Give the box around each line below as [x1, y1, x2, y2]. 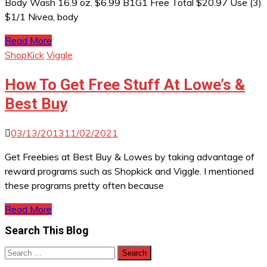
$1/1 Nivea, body [5, 10, 79, 23]
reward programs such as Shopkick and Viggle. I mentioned [5, 165, 254, 178]
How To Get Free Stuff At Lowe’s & [5, 75, 245, 94]
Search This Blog [5, 224, 89, 237]
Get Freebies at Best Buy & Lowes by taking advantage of [5, 151, 254, 163]
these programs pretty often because [5, 179, 164, 192]
